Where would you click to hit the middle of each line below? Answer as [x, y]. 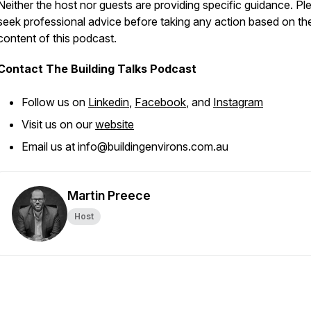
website [115, 124]
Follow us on [55, 102]
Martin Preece [109, 195]
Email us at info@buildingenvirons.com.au [125, 146]
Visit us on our [58, 124]
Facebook [160, 102]
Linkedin [109, 102]
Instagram [238, 102]
